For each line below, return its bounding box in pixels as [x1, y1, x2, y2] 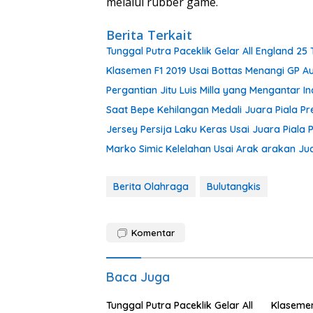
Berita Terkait [106, 27, 192, 43]
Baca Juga [106, 269, 170, 285]
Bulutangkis [207, 180, 261, 193]
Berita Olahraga [113, 180, 189, 193]
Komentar [131, 227, 175, 238]
